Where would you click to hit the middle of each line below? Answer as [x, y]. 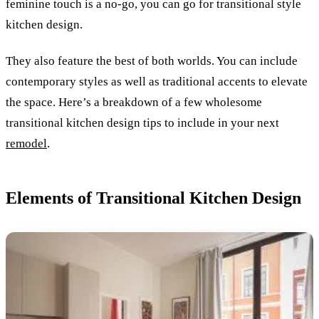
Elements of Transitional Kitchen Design [153, 198]
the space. [32, 102]
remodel [26, 143]
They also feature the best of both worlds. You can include [152, 61]
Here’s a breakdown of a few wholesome [160, 102]
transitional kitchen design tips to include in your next [142, 122]
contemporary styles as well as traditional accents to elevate [157, 81]
